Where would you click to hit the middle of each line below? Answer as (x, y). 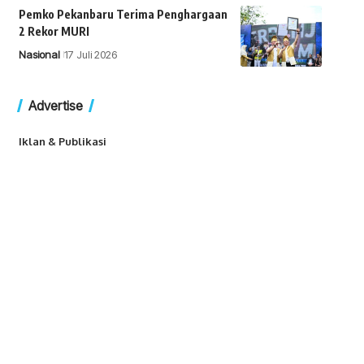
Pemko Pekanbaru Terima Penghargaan (123, 14)
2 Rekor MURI (54, 31)
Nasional (39, 54)
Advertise (55, 106)
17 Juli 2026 (90, 54)
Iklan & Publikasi (62, 141)
